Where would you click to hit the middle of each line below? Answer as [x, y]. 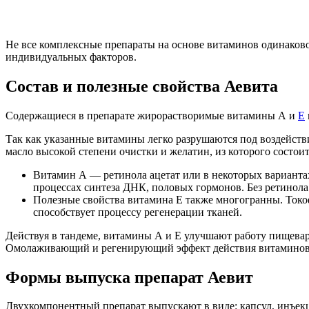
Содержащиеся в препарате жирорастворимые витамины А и [152, 115]
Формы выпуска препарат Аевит [129, 277]
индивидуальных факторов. [71, 57]
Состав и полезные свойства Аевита [142, 86]
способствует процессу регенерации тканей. [138, 212]
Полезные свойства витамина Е [109, 199]
